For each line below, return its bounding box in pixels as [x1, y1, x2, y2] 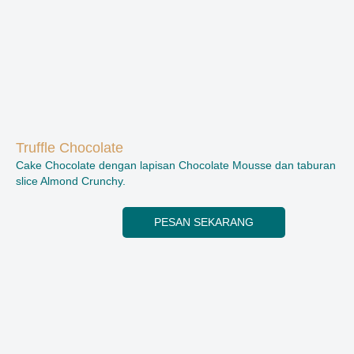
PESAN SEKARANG [154, 217, 254, 229]
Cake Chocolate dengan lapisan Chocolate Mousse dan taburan [16, 160, 336, 172]
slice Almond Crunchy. [16, 175, 126, 188]
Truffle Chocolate [16, 140, 123, 156]
